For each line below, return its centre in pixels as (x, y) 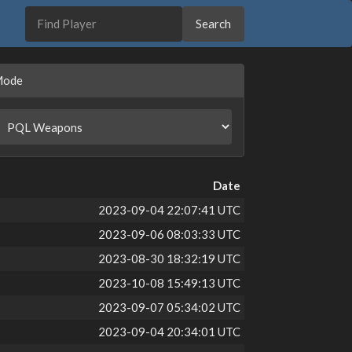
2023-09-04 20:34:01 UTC (169, 332)
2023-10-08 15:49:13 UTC (169, 283)
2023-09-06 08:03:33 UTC (169, 234)
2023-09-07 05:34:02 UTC (169, 307)
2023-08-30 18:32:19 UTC (169, 258)
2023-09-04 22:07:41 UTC (169, 210)
